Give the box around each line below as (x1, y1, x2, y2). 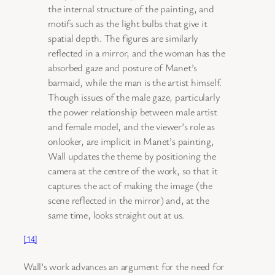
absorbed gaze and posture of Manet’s (48, 61, 198, 75)
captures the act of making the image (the (48, 179, 212, 193)
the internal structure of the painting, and (48, 2, 214, 16)
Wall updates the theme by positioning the (48, 149, 216, 163)
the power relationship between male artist (48, 105, 217, 119)
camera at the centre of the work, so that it (48, 164, 218, 178)
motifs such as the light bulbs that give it (48, 17, 207, 31)
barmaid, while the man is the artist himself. (48, 76, 222, 90)
